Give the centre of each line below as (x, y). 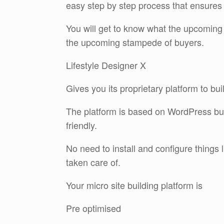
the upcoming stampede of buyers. (135, 42)
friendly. (81, 125)
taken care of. (93, 162)
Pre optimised (93, 208)
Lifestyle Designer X (106, 65)
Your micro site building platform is (134, 185)
